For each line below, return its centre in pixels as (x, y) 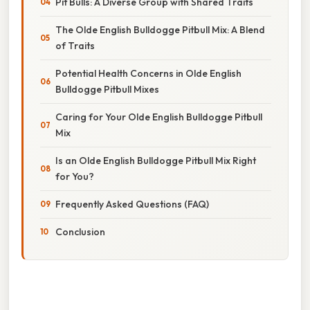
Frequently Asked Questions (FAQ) (132, 204)
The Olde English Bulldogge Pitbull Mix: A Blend (160, 29)
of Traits (75, 45)
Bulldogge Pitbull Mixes (107, 89)
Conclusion (80, 231)
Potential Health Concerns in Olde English (148, 73)
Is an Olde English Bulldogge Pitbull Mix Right (156, 160)
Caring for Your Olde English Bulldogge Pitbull (159, 117)
